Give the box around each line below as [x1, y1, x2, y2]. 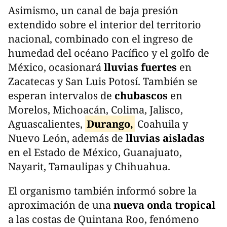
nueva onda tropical [113, 198, 215, 212]
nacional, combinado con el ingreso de [8, 32, 193, 46]
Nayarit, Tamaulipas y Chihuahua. [8, 160, 170, 174]
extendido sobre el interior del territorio [8, 18, 201, 32]
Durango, [86, 117, 133, 131]
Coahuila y [134, 117, 188, 131]
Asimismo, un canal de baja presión [8, 4, 178, 18]
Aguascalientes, [8, 117, 85, 131]
